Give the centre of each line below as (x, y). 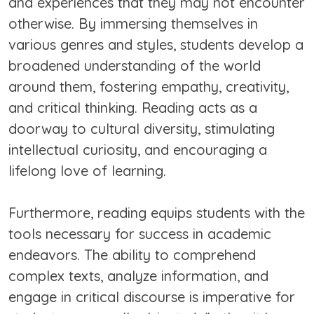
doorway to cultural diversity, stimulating (142, 129)
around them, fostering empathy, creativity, (149, 87)
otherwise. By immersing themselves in (133, 24)
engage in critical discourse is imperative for (152, 297)
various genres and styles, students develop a (156, 45)
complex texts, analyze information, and (138, 276)
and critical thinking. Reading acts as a (133, 108)
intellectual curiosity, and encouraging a (138, 150)
